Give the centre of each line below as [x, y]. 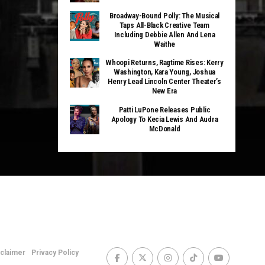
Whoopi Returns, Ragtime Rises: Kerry [164, 62]
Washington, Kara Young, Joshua [164, 72]
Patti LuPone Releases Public [164, 110]
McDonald [164, 129]
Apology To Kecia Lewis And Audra [164, 119]
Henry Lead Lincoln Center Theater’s [164, 81]
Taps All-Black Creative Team [164, 25]
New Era [164, 91]
